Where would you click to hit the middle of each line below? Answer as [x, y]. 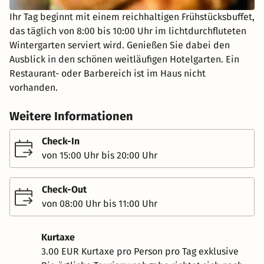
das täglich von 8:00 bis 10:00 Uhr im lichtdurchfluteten [128, 31]
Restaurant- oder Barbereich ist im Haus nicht [108, 73]
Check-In [61, 141]
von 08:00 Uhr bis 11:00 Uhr [100, 203]
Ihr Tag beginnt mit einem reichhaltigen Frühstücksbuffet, [132, 16]
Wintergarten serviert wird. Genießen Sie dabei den [120, 45]
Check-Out [64, 189]
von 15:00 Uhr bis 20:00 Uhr [100, 155]
